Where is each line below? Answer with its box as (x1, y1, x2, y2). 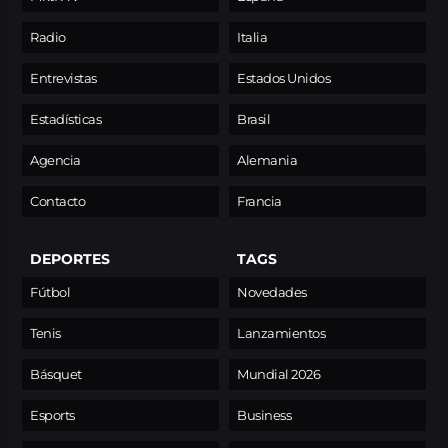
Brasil (237, 111, 270, 127)
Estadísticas (30, 111, 102, 127)
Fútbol (30, 284, 71, 300)
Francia (237, 193, 282, 209)
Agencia (30, 152, 81, 168)
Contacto (30, 193, 86, 209)
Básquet (30, 366, 82, 382)
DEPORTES (30, 249, 111, 268)
